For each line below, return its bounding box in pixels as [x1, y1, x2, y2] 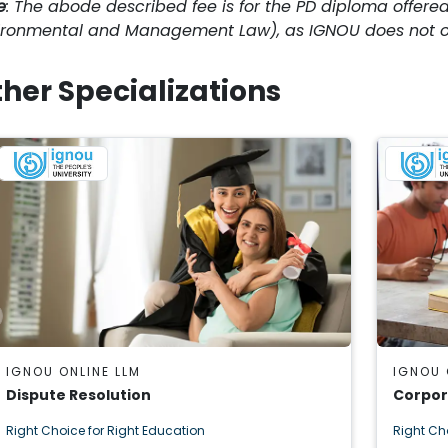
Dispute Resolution [6, 384, 151, 405]
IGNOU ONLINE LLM [6, 362, 141, 380]
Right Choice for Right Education [6, 421, 205, 439]
